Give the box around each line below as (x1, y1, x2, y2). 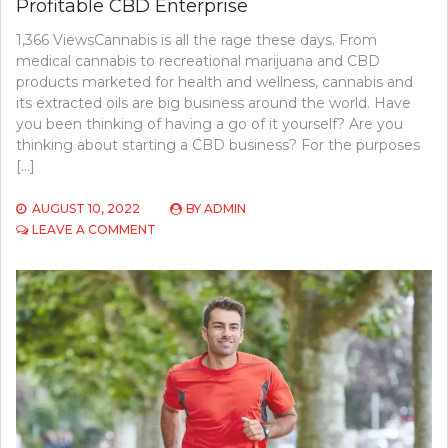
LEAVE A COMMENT (32, 222, 156, 238)
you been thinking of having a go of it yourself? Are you (16, 115, 403, 134)
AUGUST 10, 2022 (32, 201, 140, 217)
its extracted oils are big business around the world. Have (16, 94, 411, 113)
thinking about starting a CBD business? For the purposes (16, 136, 420, 155)
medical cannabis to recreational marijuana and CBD (16, 52, 380, 71)
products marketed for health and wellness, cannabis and (16, 73, 413, 92)
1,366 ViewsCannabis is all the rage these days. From (16, 31, 377, 50)
